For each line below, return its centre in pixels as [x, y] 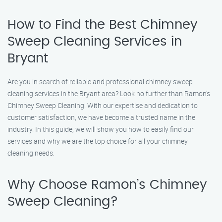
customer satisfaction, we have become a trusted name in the [101, 117]
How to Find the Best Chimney [102, 25]
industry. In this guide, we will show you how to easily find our [101, 129]
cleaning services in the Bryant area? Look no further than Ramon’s [109, 93]
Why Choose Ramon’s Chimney [107, 185]
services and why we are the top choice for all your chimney [98, 141]
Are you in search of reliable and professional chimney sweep [100, 82]
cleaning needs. [31, 153]
